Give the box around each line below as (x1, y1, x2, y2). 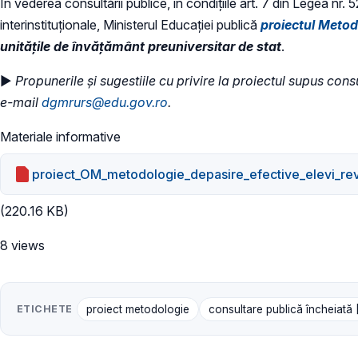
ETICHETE (17, 302, 73, 315)
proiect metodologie (86, 302, 189, 316)
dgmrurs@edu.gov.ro (42, 94, 168, 111)
